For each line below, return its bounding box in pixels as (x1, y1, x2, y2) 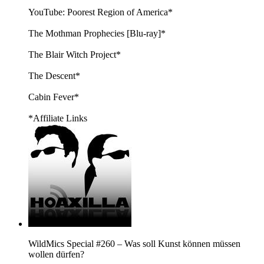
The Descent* (28, 71, 80, 81)
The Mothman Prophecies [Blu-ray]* (28, 28, 166, 39)
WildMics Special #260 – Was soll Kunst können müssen (28, 239, 240, 249)
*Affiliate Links (28, 113, 87, 124)
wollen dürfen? (28, 249, 84, 260)
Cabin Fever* (28, 92, 79, 103)
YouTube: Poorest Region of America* (28, 7, 173, 18)
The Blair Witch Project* (28, 49, 121, 60)
